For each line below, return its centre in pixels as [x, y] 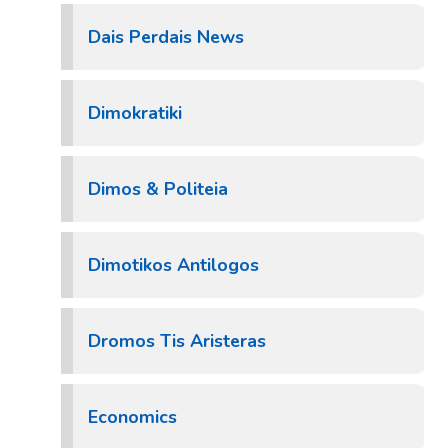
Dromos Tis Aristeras [177, 341]
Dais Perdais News [166, 37]
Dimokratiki [135, 113]
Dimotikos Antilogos [173, 265]
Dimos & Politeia [158, 189]
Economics [132, 417]
